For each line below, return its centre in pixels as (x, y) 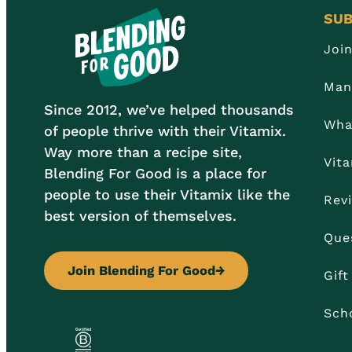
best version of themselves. (140, 216)
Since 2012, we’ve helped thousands (169, 110)
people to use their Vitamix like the (167, 195)
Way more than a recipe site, (143, 152)
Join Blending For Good (141, 271)
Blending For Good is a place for (155, 174)
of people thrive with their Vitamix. (165, 131)
